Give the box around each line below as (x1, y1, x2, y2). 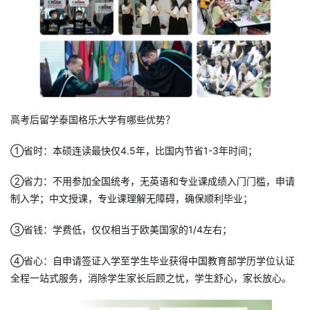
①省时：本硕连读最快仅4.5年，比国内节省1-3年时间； (10, 144, 257, 156)
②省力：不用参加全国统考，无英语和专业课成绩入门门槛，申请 (10, 175, 295, 188)
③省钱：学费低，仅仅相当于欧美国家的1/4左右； (10, 223, 232, 235)
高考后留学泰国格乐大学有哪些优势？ (10, 113, 175, 126)
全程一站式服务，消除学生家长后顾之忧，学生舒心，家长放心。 (10, 271, 291, 284)
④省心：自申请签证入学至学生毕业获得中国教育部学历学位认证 (10, 254, 295, 266)
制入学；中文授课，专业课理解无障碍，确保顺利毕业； (10, 192, 253, 205)
